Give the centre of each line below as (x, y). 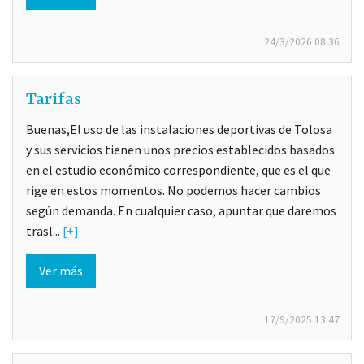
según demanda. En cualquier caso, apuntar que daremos (181, 210)
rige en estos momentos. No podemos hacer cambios (173, 190)
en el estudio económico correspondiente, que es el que (178, 169)
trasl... (44, 230)
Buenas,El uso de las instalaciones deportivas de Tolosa (179, 129)
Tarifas (54, 100)
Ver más (61, 270)
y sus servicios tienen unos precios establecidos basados (180, 149)
